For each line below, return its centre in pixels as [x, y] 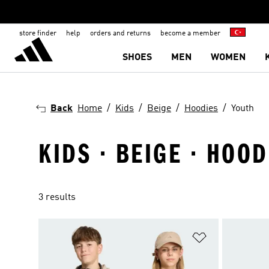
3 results [57, 198]
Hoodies [201, 109]
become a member [190, 34]
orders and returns [120, 34]
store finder [38, 34]
